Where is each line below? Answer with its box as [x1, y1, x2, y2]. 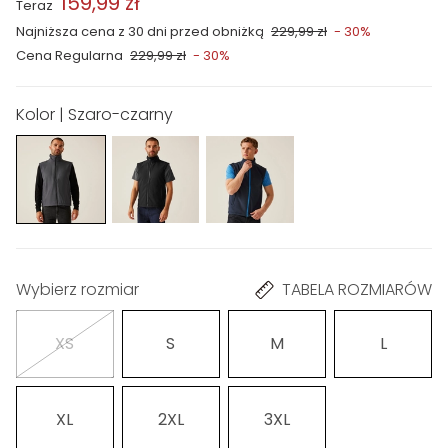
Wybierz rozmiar [16, 278, 139, 302]
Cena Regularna [16, 45, 123, 65]
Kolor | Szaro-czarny [16, 102, 173, 126]
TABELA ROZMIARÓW [282, 278, 432, 302]
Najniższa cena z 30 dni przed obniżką [16, 21, 264, 41]
